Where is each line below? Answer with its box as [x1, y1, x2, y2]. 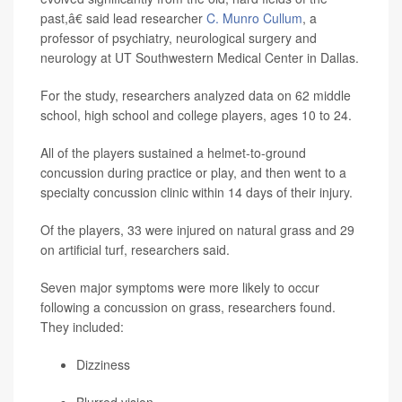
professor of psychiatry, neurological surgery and [40, 29, 317, 48]
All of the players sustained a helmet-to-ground [40, 144, 306, 162]
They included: [40, 318, 124, 336]
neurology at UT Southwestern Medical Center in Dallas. [40, 48, 359, 67]
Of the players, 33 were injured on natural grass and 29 [40, 221, 354, 240]
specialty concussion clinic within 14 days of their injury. [40, 183, 353, 202]
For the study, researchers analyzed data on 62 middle [40, 86, 351, 105]
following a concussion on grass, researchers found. [40, 298, 336, 317]
